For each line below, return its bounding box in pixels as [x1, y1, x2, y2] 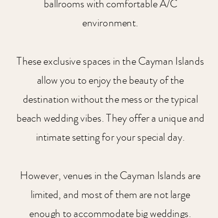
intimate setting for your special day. [36, 130, 185, 145]
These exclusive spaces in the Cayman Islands [17, 54, 204, 69]
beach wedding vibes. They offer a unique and [16, 111, 204, 126]
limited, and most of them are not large [31, 187, 190, 202]
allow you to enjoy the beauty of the [36, 73, 184, 88]
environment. [82, 16, 139, 31]
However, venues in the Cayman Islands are [20, 168, 201, 183]
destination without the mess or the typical [22, 91, 198, 107]
